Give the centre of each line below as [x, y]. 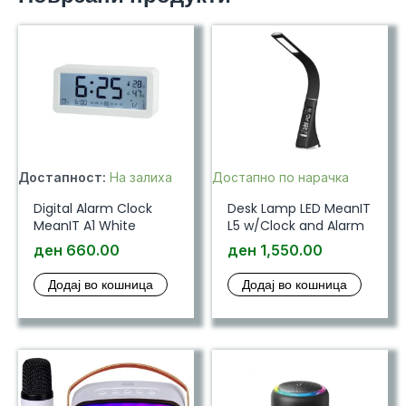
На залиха [141, 178]
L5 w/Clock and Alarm [295, 226]
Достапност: [62, 178]
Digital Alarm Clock [92, 209]
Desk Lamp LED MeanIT [299, 209]
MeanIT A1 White [84, 226]
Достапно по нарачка [280, 178]
